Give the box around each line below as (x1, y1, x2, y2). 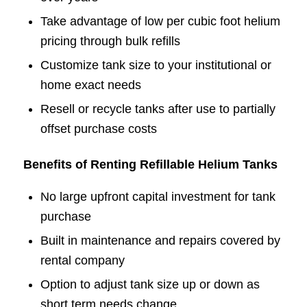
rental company (40, 254, 125, 268)
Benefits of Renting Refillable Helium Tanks (23, 158, 278, 172)
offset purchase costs (40, 122, 157, 136)
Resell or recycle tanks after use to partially (40, 102, 275, 116)
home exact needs (40, 78, 141, 93)
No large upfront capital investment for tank (40, 190, 275, 204)
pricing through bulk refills (40, 34, 180, 49)
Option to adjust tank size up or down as (40, 278, 260, 292)
